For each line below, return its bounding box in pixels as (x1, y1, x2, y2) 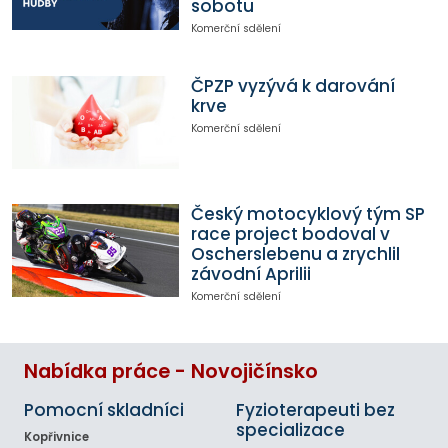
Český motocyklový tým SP (190, 201, 425, 226)
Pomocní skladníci (24, 398, 184, 423)
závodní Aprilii (190, 261, 311, 286)
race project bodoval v (190, 221, 390, 246)
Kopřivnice (24, 429, 89, 446)
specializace (236, 418, 345, 443)
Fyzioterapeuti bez (236, 398, 395, 423)
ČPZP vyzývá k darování (190, 73, 395, 98)
